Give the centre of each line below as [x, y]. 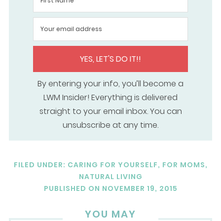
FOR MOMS [184, 165]
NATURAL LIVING [110, 176]
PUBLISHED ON [72, 188]
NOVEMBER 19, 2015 [140, 188]
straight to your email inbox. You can [110, 111]
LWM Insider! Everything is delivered [110, 98]
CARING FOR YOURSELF [112, 165]
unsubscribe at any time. [110, 125]
